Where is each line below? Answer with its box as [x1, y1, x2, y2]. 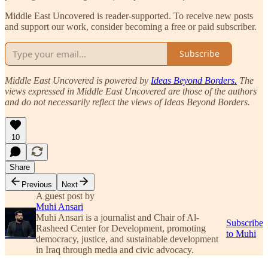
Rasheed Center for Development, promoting [36, 223, 206, 233]
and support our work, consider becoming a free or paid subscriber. [5, 21, 257, 32]
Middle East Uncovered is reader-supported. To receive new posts [5, 10, 253, 21]
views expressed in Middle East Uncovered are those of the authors [5, 86, 257, 96]
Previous [22, 179, 52, 189]
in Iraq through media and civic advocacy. [36, 244, 194, 255]
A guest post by [36, 190, 95, 201]
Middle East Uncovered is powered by [5, 75, 151, 86]
